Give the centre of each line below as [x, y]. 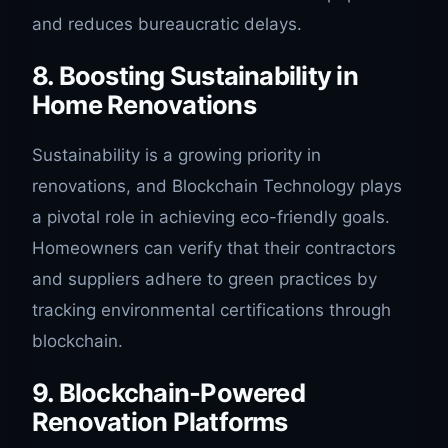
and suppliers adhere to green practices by [204, 279]
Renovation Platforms [160, 422]
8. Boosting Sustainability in [195, 76]
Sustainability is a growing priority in [176, 155]
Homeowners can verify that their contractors [214, 248]
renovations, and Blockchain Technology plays [217, 186]
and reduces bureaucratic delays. [167, 23]
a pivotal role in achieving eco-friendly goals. [211, 217]
